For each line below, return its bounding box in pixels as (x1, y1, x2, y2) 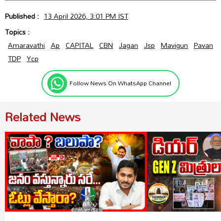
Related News (5, 105, 80, 128)
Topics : (5, 25, 32, 38)
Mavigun (161, 38, 188, 52)
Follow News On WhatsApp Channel (70, 77, 171, 89)
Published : (5, 9, 41, 23)
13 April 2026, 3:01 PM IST (44, 9, 128, 23)
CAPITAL (66, 38, 93, 52)
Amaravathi (8, 38, 45, 52)
